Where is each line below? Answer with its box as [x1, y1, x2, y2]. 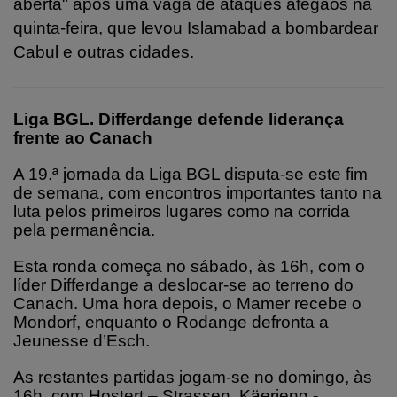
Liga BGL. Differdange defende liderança [13, 109, 344, 128]
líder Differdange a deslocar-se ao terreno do [13, 275, 354, 294]
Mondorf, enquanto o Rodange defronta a [13, 312, 329, 331]
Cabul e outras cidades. [13, 42, 194, 61]
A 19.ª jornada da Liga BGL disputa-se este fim [13, 164, 368, 183]
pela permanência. [13, 220, 155, 239]
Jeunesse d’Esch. [13, 331, 150, 350]
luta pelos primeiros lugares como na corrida [13, 201, 350, 221]
